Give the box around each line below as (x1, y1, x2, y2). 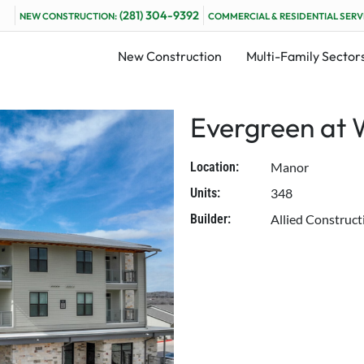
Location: (190, 159, 239, 175)
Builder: (190, 211, 231, 227)
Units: (190, 185, 220, 201)
